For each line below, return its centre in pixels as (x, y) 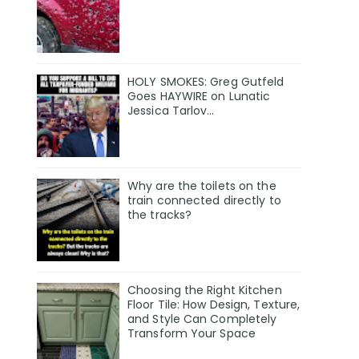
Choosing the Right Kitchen (205, 290)
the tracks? (160, 214)
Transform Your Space (192, 333)
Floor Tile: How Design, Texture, (214, 304)
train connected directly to (204, 200)
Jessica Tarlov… (171, 111)
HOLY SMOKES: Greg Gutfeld (206, 82)
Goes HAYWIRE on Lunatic (199, 97)
